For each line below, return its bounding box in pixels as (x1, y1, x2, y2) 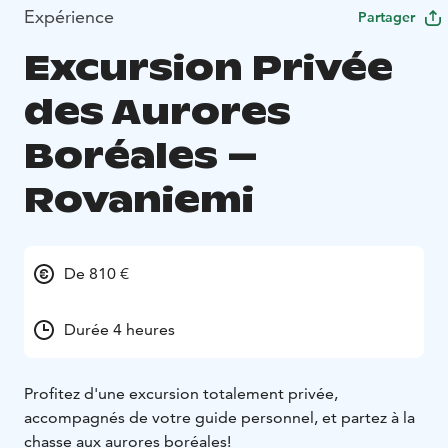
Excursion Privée (24, 44, 393, 90)
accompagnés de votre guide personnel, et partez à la (24, 407, 415, 427)
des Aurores (24, 88, 291, 134)
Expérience (24, 5, 114, 28)
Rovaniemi (24, 176, 254, 222)
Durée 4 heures (64, 319, 175, 339)
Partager (358, 8, 415, 26)
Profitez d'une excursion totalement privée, (24, 383, 338, 403)
